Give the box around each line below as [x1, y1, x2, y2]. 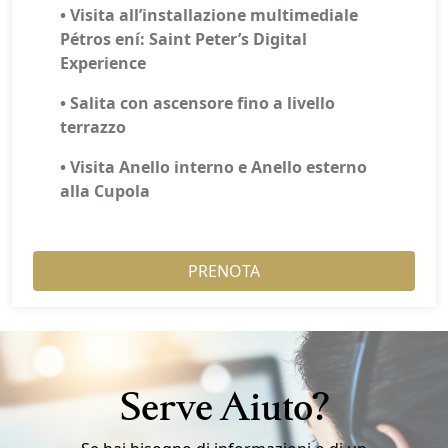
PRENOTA [188, 260, 260, 282]
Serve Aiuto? [119, 380, 329, 430]
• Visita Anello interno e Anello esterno [60, 156, 367, 178]
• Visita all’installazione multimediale [60, 4, 358, 26]
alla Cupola [60, 180, 150, 202]
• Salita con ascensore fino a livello [60, 92, 335, 114]
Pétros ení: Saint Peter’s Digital [60, 28, 307, 50]
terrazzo [60, 116, 126, 138]
